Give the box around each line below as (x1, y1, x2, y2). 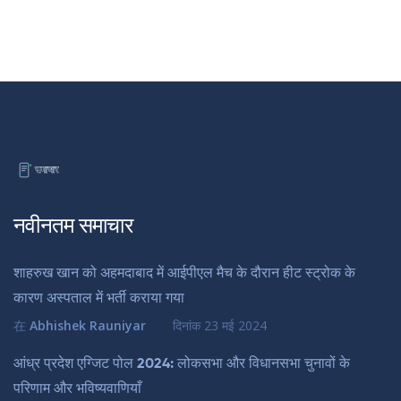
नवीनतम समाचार (13, 216, 132, 238)
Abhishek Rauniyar (30, 317, 146, 335)
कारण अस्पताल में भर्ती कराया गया (13, 292, 184, 307)
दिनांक (173, 317, 204, 335)
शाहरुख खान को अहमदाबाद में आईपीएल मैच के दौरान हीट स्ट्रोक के (13, 267, 355, 282)
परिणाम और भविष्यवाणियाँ (13, 382, 141, 397)
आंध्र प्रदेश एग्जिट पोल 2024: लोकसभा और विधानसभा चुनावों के (13, 357, 350, 372)
